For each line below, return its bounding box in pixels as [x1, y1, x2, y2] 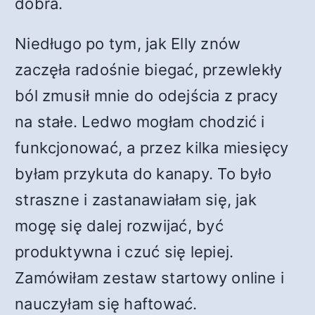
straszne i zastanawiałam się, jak [15, 191, 257, 209]
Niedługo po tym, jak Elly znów [15, 34, 241, 53]
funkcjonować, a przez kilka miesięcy [15, 139, 289, 157]
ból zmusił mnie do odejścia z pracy [15, 86, 278, 105]
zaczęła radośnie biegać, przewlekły [15, 60, 283, 79]
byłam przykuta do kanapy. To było [15, 165, 271, 183]
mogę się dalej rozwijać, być [15, 217, 224, 235]
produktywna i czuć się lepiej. [15, 243, 234, 261]
